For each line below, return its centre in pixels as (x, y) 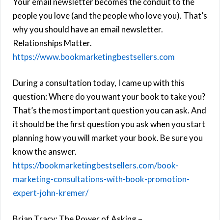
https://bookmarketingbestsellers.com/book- (96, 165)
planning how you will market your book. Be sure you (108, 137)
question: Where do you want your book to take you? (109, 96)
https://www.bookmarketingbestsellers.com (94, 56)
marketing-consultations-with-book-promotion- (101, 179)
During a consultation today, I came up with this (99, 82)
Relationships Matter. (52, 43)
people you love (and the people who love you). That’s (110, 15)
